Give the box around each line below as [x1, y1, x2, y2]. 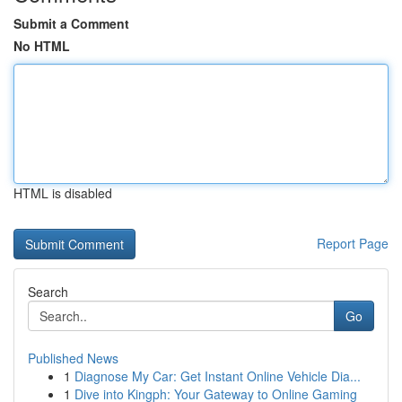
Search [28, 283, 68, 301]
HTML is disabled [13, 184, 112, 202]
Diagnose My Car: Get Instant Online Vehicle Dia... [74, 367, 361, 385]
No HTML [13, 37, 70, 55]
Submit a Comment [13, 14, 129, 32]
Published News [28, 349, 118, 367]
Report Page [317, 234, 389, 252]
